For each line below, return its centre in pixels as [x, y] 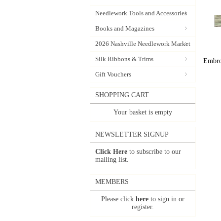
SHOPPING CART [122, 95]
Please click [118, 199]
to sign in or [166, 199]
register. [143, 207]
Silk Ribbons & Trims [124, 59]
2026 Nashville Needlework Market [143, 44]
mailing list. [112, 160]
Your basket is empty [143, 112]
